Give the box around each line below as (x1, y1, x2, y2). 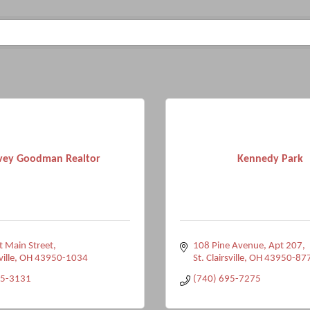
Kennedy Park (237, 153, 303, 165)
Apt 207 (268, 241, 302, 251)
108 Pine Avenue (192, 241, 264, 251)
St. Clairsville (192, 253, 244, 264)
